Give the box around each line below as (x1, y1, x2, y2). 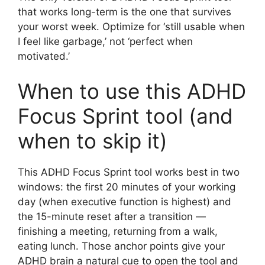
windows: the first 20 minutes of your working (18, 181, 235, 193)
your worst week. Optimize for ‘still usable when (18, 20, 245, 33)
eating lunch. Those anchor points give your (18, 240, 225, 253)
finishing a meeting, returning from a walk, (18, 225, 218, 238)
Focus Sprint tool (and (18, 104, 233, 129)
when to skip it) (18, 128, 167, 154)
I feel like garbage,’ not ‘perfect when (18, 35, 193, 47)
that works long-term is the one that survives (18, 5, 231, 18)
